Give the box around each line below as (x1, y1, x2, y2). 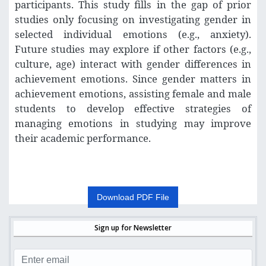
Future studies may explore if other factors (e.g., (15, 42, 251, 56)
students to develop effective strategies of (15, 102, 251, 116)
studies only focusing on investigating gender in (15, 12, 251, 27)
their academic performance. (15, 131, 151, 145)
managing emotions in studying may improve (15, 116, 251, 131)
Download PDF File (97, 192, 169, 202)
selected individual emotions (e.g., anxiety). (15, 27, 251, 42)
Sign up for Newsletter (94, 223, 172, 233)
